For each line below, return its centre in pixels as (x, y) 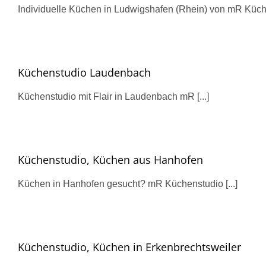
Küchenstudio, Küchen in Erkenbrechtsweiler (129, 247)
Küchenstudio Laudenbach (84, 72)
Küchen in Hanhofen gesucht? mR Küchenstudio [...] (128, 184)
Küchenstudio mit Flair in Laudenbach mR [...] (113, 96)
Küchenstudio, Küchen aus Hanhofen (110, 160)
